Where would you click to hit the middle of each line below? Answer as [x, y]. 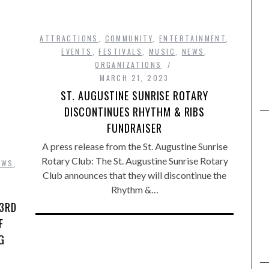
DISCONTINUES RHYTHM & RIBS [134, 112]
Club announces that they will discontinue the [134, 175]
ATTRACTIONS [69, 38]
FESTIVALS [121, 51]
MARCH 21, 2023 [134, 78]
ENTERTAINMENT [193, 38]
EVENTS [77, 51]
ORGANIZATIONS [128, 65]
